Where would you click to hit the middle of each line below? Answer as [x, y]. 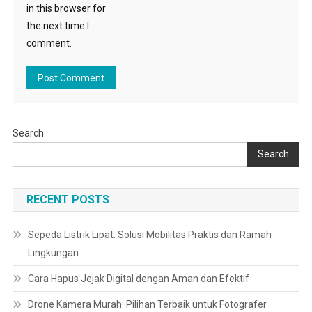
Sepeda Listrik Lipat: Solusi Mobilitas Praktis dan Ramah [149, 234]
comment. [49, 43]
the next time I [57, 25]
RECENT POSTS [68, 199]
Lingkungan [53, 252]
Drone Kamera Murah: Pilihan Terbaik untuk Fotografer [147, 304]
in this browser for [66, 8]
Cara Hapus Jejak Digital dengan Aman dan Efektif [138, 278]
